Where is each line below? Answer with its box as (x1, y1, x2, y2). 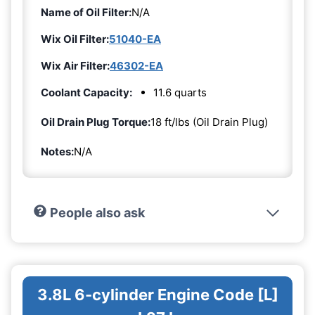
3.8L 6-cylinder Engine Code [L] (37, 285, 278, 304)
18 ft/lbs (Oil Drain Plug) (150, 115, 268, 129)
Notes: (41, 145, 74, 159)
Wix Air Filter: (41, 59, 110, 73)
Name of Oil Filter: (41, 6, 131, 20)
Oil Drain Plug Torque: (41, 115, 150, 129)
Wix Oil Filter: (41, 32, 109, 46)
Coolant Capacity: (41, 86, 132, 100)
